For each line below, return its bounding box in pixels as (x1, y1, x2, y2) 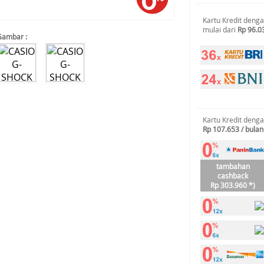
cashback (217, 171, 248, 180)
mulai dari (203, 25, 237, 34)
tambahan (216, 161, 250, 171)
